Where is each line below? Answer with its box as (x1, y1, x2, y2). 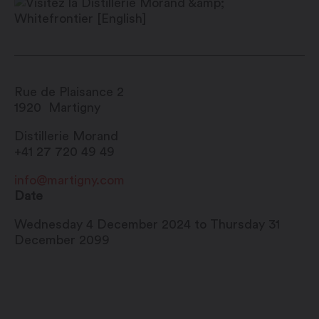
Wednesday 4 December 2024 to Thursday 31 (14, 218, 280, 231)
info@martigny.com (14, 174, 125, 187)
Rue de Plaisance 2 (14, 85, 124, 99)
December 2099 (14, 234, 110, 247)
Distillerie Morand (14, 130, 118, 143)
